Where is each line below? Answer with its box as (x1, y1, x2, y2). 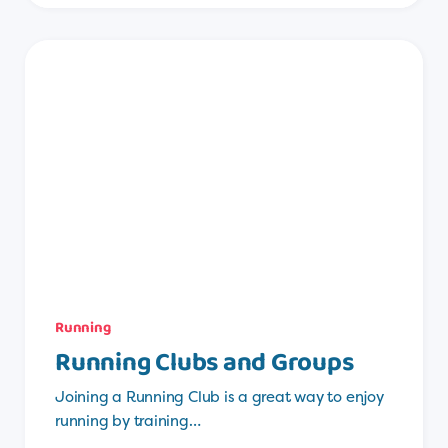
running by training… (55, 410, 201, 432)
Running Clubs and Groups (55, 342, 354, 385)
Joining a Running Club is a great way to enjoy (55, 386, 384, 408)
